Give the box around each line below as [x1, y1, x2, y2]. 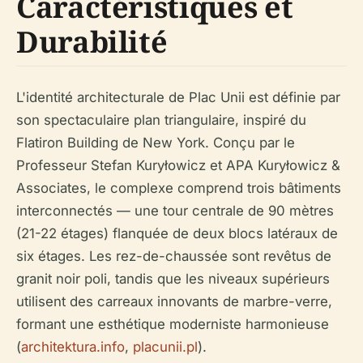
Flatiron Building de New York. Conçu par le [16, 135, 295, 152]
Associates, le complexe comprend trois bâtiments [16, 180, 341, 197]
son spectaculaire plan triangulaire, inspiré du [16, 112, 306, 129]
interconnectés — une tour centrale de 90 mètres [16, 203, 334, 220]
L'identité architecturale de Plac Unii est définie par [16, 89, 340, 106]
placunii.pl [133, 339, 198, 356]
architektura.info [21, 339, 125, 356]
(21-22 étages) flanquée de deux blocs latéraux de [16, 225, 338, 242]
